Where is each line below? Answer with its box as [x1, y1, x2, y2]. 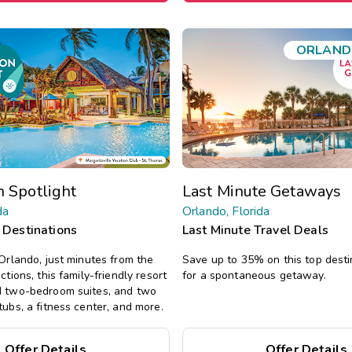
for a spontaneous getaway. [182, 267, 326, 283]
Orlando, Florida [182, 202, 270, 220]
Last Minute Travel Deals [182, 221, 328, 239]
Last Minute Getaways [182, 180, 341, 202]
